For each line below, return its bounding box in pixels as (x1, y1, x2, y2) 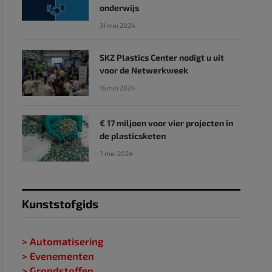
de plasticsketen (99, 131, 166, 141)
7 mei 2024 (99, 149, 133, 157)
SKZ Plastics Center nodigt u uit (99, 52, 224, 63)
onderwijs (99, 2, 139, 13)
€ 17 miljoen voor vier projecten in (99, 118, 233, 128)
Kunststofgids (21, 197, 98, 211)
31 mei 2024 (99, 21, 135, 29)
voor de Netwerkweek (99, 65, 188, 75)
